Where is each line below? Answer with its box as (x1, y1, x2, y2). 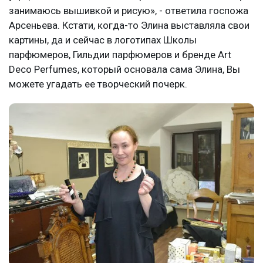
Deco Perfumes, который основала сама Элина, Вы (9, 63, 240, 76)
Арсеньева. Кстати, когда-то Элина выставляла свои (9, 19, 249, 32)
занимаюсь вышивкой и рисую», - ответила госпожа (9, 5, 248, 17)
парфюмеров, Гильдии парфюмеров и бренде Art (9, 49, 231, 61)
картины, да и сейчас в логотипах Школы (9, 34, 197, 46)
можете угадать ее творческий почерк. (9, 78, 187, 90)
